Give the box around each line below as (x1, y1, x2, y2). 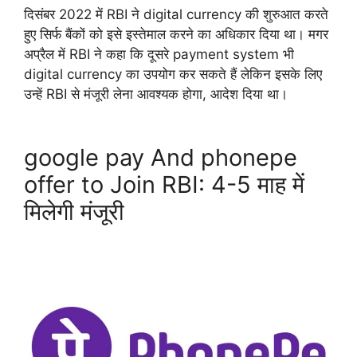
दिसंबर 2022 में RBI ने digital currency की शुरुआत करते (24, 6, 328, 23)
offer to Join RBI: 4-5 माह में (24, 170, 304, 198)
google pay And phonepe (24, 143, 297, 171)
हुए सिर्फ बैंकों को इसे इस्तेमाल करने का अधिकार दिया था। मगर (24, 26, 328, 43)
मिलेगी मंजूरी (24, 197, 124, 226)
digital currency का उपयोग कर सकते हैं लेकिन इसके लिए (24, 66, 322, 83)
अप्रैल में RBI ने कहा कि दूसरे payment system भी (24, 46, 294, 63)
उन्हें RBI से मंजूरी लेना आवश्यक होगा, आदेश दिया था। (24, 86, 288, 103)
